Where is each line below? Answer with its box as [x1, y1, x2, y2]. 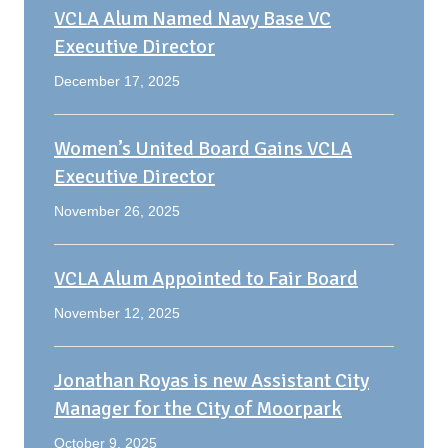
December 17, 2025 [54, 73, 180, 90]
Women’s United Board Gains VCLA [54, 136, 352, 162]
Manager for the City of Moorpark [54, 396, 342, 422]
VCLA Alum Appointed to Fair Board [54, 266, 358, 292]
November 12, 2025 [54, 305, 180, 322]
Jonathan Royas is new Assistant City [54, 368, 369, 394]
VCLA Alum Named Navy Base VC [54, 6, 331, 32]
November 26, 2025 [54, 203, 180, 220]
